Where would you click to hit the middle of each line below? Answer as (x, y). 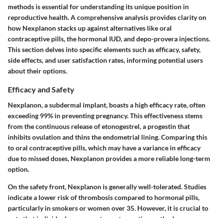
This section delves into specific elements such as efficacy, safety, (104, 50)
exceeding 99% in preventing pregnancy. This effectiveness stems (105, 115)
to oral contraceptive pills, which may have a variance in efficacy (104, 147)
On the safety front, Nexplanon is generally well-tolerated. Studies (107, 186)
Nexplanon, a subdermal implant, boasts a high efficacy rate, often (107, 105)
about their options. (37, 71)
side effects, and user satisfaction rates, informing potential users (105, 60)
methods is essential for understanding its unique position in (98, 7)
